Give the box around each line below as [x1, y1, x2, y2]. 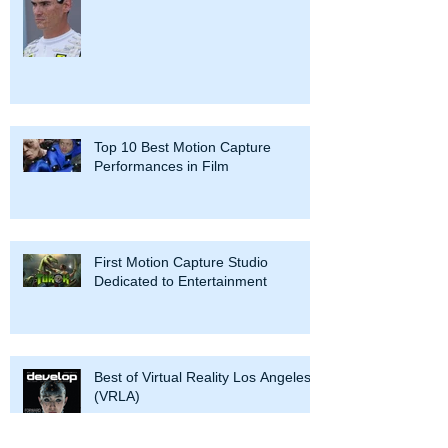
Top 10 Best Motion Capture [94, 138, 271, 155]
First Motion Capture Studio [94, 253, 268, 270]
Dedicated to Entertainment [94, 272, 267, 289]
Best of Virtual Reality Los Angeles [94, 368, 311, 385]
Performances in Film [94, 157, 229, 174]
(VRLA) [94, 387, 140, 404]
